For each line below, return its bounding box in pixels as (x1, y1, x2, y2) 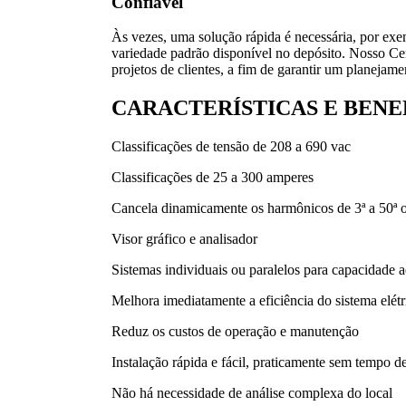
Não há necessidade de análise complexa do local (111, 385, 392, 401)
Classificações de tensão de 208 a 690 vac (111, 139, 351, 155)
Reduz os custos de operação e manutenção (111, 324, 359, 340)
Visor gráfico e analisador (111, 231, 257, 247)
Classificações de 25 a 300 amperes (111, 169, 314, 186)
